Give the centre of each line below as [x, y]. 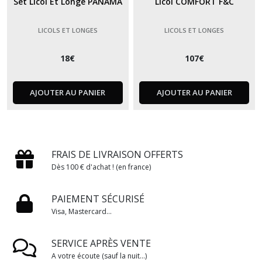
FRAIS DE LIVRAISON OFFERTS [117, 155]
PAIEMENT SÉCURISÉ [98, 199]
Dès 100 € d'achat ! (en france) [101, 167]
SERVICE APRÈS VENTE [101, 244]
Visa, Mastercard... [82, 212]
